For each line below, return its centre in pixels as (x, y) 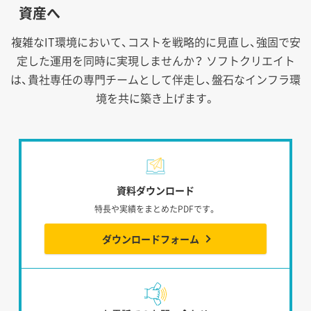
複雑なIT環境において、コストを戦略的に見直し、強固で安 (155, 41)
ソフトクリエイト (249, 60)
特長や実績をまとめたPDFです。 (155, 209)
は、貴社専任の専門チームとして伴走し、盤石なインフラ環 (155, 79)
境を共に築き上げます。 (155, 98)
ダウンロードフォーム (150, 238)
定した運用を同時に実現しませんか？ (110, 60)
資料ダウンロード (155, 190)
